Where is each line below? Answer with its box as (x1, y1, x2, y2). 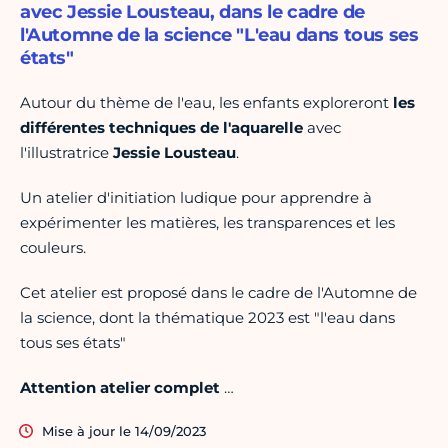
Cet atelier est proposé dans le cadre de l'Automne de (20, 283, 417, 303)
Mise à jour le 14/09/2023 (42, 423, 206, 440)
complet (154, 378, 224, 398)
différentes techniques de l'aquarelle (20, 118, 303, 138)
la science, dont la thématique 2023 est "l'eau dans (20, 308, 395, 328)
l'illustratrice (20, 143, 113, 163)
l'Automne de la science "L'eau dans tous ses (20, 24, 419, 47)
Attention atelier (20, 378, 150, 398)
